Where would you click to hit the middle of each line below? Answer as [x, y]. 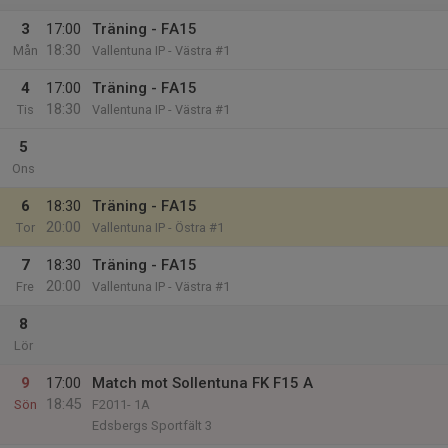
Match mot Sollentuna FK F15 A [202, 383]
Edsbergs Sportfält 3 [152, 425]
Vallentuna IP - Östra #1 [158, 227]
